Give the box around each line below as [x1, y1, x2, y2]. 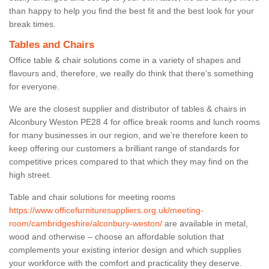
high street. [9, 169, 54, 180]
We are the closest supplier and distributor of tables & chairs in [9, 103, 246, 113]
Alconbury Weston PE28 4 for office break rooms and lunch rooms [9, 116, 260, 127]
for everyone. [9, 81, 62, 91]
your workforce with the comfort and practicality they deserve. [9, 258, 242, 268]
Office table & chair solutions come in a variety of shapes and [9, 55, 241, 65]
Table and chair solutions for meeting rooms [9, 192, 175, 202]
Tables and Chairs [9, 38, 94, 50]
